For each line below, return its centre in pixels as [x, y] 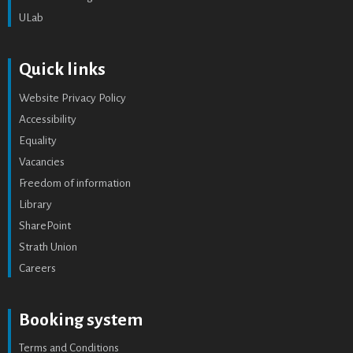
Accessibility [48, 119]
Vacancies [42, 162]
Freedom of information [75, 183]
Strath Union [48, 247]
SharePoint [45, 225]
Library [35, 204]
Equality [38, 140]
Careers [37, 268]
